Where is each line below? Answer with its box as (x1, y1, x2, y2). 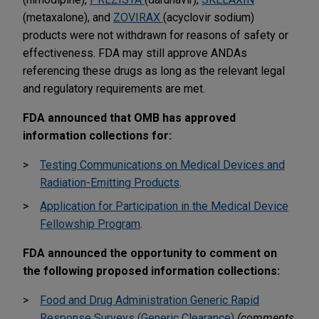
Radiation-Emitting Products (40, 175, 179, 189)
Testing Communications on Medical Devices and (40, 157, 285, 172)
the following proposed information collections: (23, 263, 280, 278)
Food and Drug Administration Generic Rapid (40, 293, 259, 307)
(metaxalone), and (23, 10, 113, 24)
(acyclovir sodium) (163, 10, 254, 24)
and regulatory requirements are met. (23, 81, 205, 95)
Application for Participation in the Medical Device (40, 199, 288, 213)
